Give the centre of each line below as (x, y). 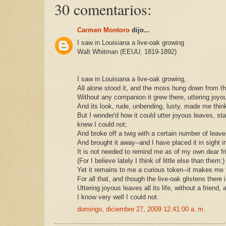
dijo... (140, 30)
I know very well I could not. (118, 197)
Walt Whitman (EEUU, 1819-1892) (127, 51)
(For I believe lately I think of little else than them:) (151, 160)
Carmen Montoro (103, 30)
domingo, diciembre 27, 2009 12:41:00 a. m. (141, 209)
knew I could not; (102, 124)
